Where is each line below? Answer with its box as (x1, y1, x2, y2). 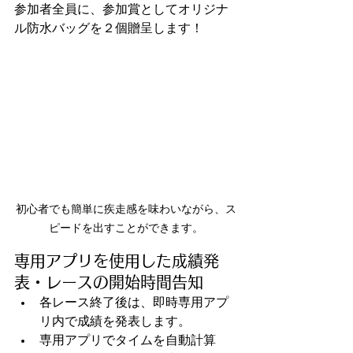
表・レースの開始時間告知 (14, 273, 203, 290)
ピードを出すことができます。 (49, 222, 203, 234)
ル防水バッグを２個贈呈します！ (14, 21, 203, 35)
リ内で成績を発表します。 (39, 314, 191, 328)
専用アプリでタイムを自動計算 (39, 333, 216, 347)
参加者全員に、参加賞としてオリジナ (14, 2, 229, 16)
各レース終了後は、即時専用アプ (39, 295, 229, 309)
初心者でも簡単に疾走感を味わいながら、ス (16, 203, 236, 215)
